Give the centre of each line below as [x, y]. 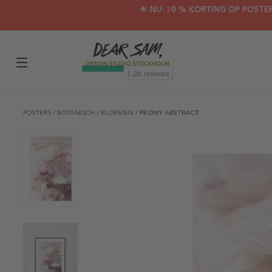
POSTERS [38, 113]
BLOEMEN [118, 113]
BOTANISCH [77, 113]
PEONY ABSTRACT [169, 113]
